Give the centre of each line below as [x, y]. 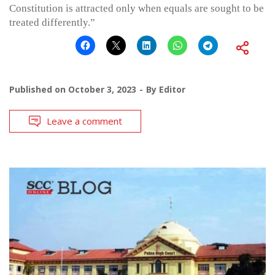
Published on [39, 89]
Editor [172, 89]
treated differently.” [52, 22]
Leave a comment [84, 121]
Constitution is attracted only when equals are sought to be [137, 8]
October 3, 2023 [102, 89]
